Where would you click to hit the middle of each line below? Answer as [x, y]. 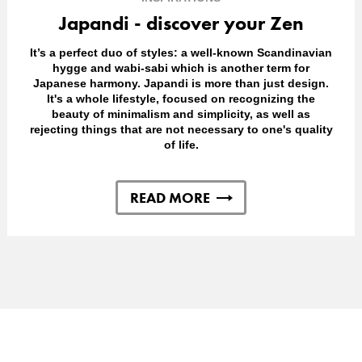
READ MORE [170, 198]
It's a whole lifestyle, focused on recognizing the [181, 99]
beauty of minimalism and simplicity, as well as [181, 114]
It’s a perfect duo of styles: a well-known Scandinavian [181, 53]
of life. [181, 145]
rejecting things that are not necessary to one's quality [181, 130]
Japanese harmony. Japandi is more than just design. [181, 84]
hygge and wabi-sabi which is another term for [181, 68]
